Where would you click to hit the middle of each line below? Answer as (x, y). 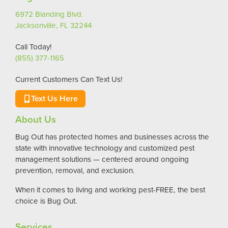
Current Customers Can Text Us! (69, 79)
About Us (36, 119)
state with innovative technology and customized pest (105, 148)
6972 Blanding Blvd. (49, 14)
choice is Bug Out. (46, 201)
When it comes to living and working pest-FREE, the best (110, 189)
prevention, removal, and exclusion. (75, 170)
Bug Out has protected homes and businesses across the (112, 136)
